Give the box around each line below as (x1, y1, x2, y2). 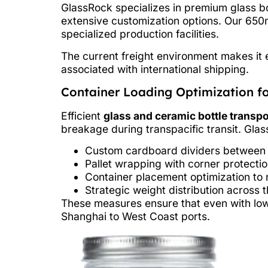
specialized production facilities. (61, 28, 219, 41)
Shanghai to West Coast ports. (61, 210, 210, 223)
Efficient (61, 109, 103, 122)
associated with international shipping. (61, 62, 249, 75)
